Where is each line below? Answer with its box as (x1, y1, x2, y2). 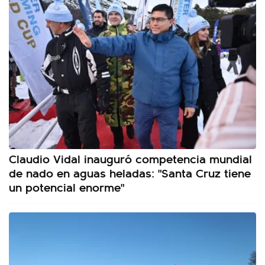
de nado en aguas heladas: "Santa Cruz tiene (9, 164, 251, 182)
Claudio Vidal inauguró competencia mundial (9, 150, 252, 167)
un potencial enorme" (9, 178, 124, 196)
